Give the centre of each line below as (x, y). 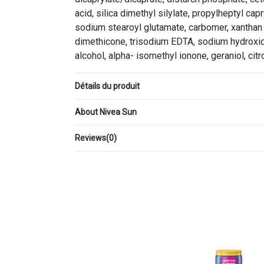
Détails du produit (107, 86)
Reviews (90, 138)
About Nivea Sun (106, 112)
